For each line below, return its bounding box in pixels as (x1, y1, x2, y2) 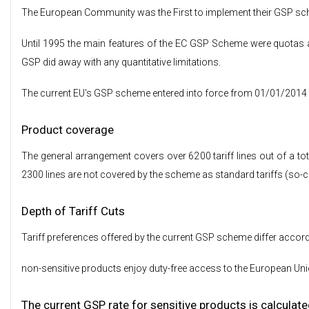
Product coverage (21, 123, 114, 137)
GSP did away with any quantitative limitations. (21, 57, 221, 68)
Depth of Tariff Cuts (21, 204, 125, 218)
